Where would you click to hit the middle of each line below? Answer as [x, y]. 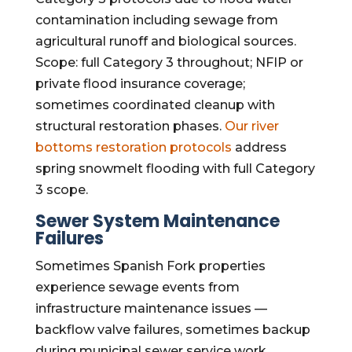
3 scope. [61, 190]
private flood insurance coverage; [140, 84]
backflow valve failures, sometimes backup [172, 330]
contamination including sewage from [156, 20]
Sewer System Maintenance [157, 221]
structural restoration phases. [130, 126]
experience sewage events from [137, 287]
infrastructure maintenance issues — [151, 308]
